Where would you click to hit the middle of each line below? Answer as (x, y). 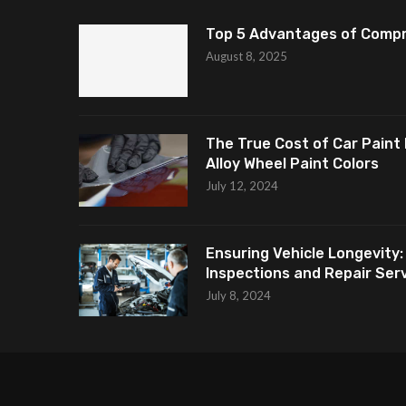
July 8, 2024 (238, 295)
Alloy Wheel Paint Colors (292, 163)
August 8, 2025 (246, 56)
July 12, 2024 (242, 185)
